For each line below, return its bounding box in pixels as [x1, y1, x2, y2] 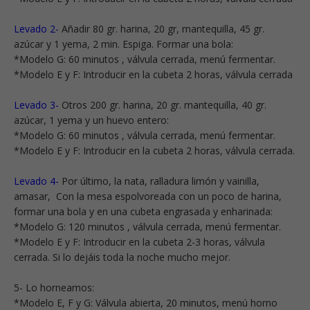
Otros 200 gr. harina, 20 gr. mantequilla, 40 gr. [59, 98, 266, 111]
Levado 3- [14, 98, 59, 111]
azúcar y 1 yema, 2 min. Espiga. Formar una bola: [14, 37, 233, 51]
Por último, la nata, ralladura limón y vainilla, [59, 174, 259, 188]
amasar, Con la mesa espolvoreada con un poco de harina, [14, 189, 282, 203]
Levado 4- [14, 174, 59, 188]
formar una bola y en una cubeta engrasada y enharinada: [14, 204, 273, 218]
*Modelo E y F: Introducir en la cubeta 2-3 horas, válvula [14, 235, 265, 248]
